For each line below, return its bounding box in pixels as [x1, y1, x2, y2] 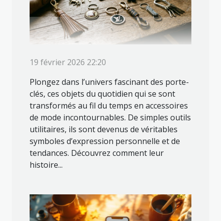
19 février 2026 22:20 [30, 57, 106, 68]
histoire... [30, 159, 63, 171]
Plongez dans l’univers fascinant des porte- [30, 76, 189, 88]
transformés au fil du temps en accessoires [30, 100, 188, 111]
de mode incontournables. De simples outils [30, 112, 191, 123]
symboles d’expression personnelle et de [30, 136, 180, 147]
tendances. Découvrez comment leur [30, 147, 164, 159]
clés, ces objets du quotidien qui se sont [30, 88, 175, 100]
